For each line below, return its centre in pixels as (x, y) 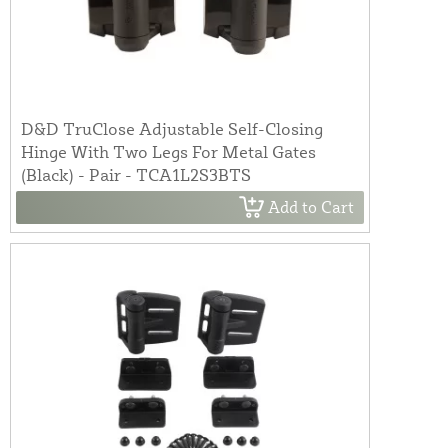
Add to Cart (311, 207)
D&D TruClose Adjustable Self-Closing (172, 128)
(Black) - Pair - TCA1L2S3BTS (136, 174)
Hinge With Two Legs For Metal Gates (168, 151)
